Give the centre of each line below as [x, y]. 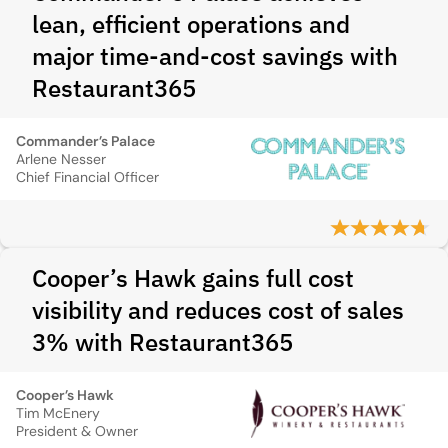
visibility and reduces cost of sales [218, 310]
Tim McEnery [58, 413]
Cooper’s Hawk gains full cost [193, 278]
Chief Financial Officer [87, 177]
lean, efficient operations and [191, 24]
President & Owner [77, 431]
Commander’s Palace [85, 141]
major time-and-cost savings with [215, 56]
